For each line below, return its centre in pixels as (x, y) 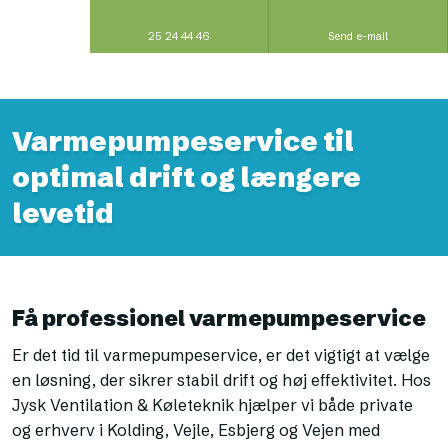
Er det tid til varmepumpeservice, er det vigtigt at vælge (221, 354)
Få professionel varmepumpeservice (219, 318)
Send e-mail (357, 36)
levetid (63, 213)
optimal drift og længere (187, 177)
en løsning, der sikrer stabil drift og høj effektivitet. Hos (222, 379)
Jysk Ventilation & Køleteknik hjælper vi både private (213, 404)
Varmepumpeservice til (183, 141)
